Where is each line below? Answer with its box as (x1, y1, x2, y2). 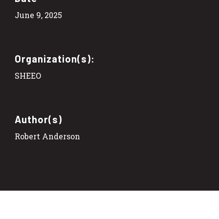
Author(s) (15, 113, 62, 125)
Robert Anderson (15, 131, 80, 141)
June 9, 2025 (15, 9, 62, 20)
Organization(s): (15, 52, 95, 65)
